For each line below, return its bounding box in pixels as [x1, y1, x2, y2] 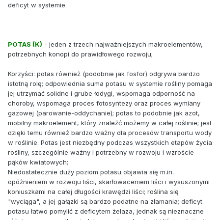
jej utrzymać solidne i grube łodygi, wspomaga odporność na [8, 89, 195, 97]
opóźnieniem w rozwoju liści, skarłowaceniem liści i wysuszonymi [8, 177, 210, 186]
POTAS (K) [8, 40, 42, 48]
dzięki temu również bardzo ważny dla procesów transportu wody [8, 128, 212, 137]
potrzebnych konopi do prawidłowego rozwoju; [8, 50, 153, 58]
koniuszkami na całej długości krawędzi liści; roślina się [8, 187, 179, 195]
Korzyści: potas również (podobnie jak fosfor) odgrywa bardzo [8, 69, 200, 78]
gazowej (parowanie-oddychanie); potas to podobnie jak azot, [8, 109, 200, 117]
